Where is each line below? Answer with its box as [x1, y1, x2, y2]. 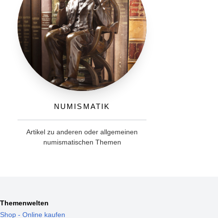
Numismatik [54, 99, 110, 111]
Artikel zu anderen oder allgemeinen [26, 127, 138, 136]
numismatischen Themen [43, 138, 121, 146]
